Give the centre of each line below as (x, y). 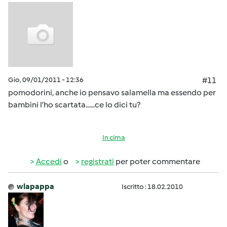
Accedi (49, 162)
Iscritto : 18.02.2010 (152, 187)
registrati (97, 162)
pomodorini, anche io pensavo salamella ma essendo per (112, 93)
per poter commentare (157, 162)
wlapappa (35, 186)
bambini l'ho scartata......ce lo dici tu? (74, 105)
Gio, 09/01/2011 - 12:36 (46, 80)
